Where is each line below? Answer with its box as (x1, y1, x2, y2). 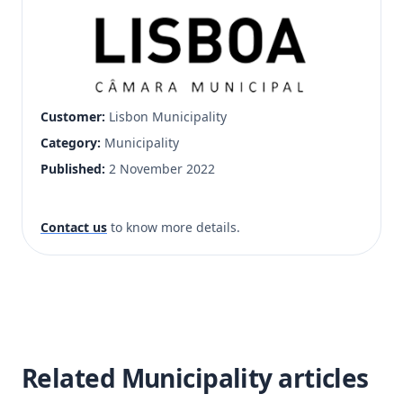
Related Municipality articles (22, 361, 369, 396)
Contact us (40, 219, 107, 237)
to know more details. (107, 219, 240, 237)
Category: (40, 134, 101, 152)
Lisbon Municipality (105, 108, 227, 126)
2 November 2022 (109, 160, 215, 178)
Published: (40, 160, 105, 178)
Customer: (40, 108, 105, 126)
